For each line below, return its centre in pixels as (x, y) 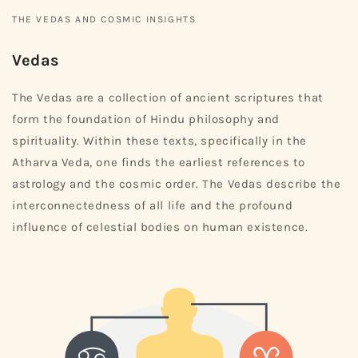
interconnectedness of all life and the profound (153, 206)
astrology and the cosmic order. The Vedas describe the (177, 184)
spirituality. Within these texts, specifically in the (159, 141)
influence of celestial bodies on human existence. (160, 227)
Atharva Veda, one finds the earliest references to (159, 163)
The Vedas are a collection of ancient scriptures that (168, 98)
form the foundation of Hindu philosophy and (146, 119)
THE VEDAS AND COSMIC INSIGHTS (104, 20)
